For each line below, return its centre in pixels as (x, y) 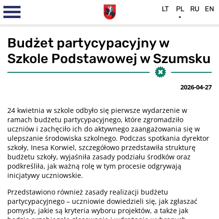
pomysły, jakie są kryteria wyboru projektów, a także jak (98, 211)
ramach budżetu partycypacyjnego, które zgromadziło (95, 120)
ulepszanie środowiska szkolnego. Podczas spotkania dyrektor (108, 138)
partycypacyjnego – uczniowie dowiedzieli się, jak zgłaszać (102, 201)
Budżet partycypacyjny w (88, 43)
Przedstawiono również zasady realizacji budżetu (88, 192)
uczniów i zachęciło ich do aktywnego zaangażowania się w (104, 129)
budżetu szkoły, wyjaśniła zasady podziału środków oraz (99, 157)
